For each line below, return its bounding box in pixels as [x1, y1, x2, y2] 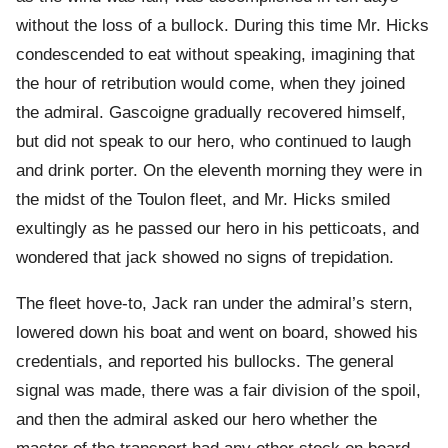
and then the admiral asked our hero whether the [16, 410, 377, 430]
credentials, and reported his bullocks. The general [16, 352, 394, 372]
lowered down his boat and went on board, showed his [16, 323, 418, 343]
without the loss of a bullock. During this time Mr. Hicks [16, 16, 429, 36]
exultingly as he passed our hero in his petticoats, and [16, 219, 419, 239]
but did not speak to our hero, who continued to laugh [16, 132, 411, 152]
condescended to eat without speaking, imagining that [16, 45, 415, 65]
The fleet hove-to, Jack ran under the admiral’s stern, [16, 294, 413, 314]
